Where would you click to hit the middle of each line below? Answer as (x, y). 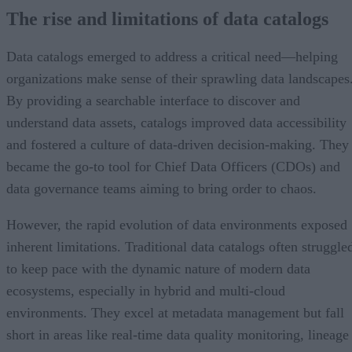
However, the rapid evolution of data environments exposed (177, 224)
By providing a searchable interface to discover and (153, 100)
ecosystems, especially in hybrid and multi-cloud (146, 290)
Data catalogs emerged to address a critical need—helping (172, 56)
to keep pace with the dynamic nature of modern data (158, 268)
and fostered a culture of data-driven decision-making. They (178, 144)
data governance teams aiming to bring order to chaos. (161, 188)
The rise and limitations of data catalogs (167, 18)
